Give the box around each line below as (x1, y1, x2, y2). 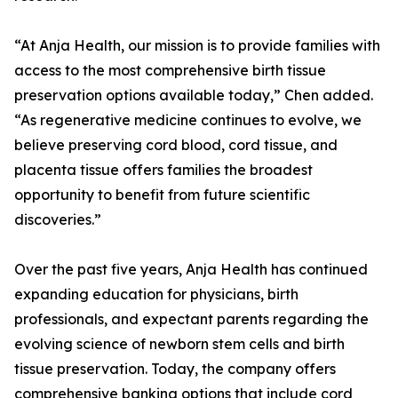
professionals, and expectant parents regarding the (14, 310, 369, 329)
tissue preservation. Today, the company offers (14, 360, 336, 378)
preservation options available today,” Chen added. (14, 86, 373, 105)
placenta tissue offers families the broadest (14, 161, 313, 179)
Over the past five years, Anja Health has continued (14, 260, 368, 279)
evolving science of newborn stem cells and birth (14, 335, 345, 354)
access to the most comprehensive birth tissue (14, 61, 326, 80)
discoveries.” (14, 211, 101, 229)
